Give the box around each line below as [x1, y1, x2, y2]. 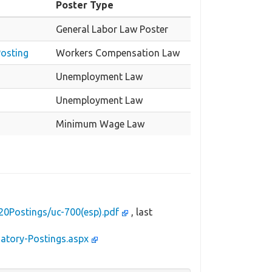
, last [131, 206, 152, 218]
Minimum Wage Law [56, 118, 144, 130]
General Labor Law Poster [56, 24, 168, 35]
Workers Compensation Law [56, 47, 180, 59]
